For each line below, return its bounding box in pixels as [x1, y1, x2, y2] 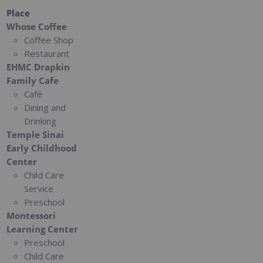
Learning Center [6, 223, 79, 235]
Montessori [6, 210, 56, 222]
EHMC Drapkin [6, 61, 70, 73]
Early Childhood [6, 142, 77, 154]
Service [24, 183, 54, 195]
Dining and [24, 102, 66, 114]
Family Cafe [6, 75, 59, 87]
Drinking [24, 115, 57, 127]
